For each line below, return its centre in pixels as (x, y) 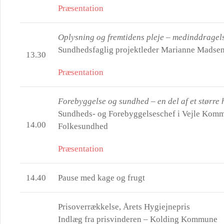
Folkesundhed (83, 126)
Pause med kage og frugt (101, 178)
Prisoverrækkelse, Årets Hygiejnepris (124, 207)
